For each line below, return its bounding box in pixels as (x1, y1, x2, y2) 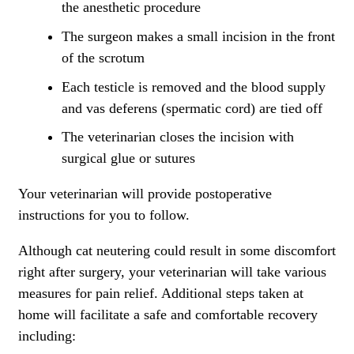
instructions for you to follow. (18, 207, 190, 224)
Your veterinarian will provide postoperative (18, 186, 272, 202)
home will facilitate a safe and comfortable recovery (18, 307, 318, 323)
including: (18, 328, 76, 345)
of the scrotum (62, 50, 145, 66)
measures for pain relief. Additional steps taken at (18, 285, 303, 302)
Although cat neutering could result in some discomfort (18, 243, 336, 259)
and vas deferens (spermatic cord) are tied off (62, 100, 322, 116)
